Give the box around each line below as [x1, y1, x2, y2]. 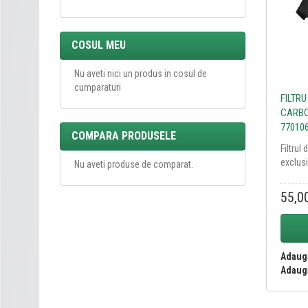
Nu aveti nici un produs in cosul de [74, 68, 207, 79]
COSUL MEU [71, 38, 126, 52]
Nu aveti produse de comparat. [74, 159, 193, 170]
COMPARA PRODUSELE [71, 129, 176, 142]
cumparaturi [74, 82, 121, 93]
